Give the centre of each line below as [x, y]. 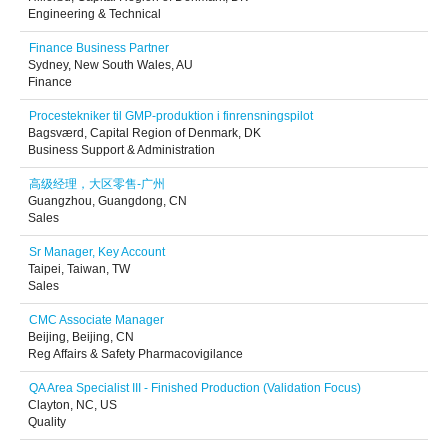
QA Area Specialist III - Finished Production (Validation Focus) [195, 388]
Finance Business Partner [99, 48]
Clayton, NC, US [72, 405]
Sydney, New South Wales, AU [110, 65]
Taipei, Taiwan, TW [79, 269]
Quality [47, 422]
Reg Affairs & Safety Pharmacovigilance [135, 354]
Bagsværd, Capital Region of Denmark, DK [144, 133]
